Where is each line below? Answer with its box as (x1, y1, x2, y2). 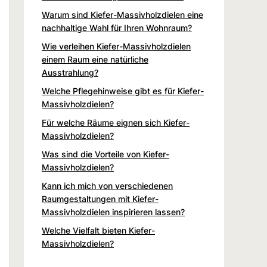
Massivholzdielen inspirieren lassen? (42, 206, 185, 217)
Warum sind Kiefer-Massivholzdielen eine (42, 9, 203, 20)
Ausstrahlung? (42, 67, 98, 77)
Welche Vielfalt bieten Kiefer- (42, 225, 155, 235)
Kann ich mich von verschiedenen (42, 180, 173, 191)
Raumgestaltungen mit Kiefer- (42, 193, 159, 204)
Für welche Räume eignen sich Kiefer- (42, 117, 190, 128)
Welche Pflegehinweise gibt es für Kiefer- (42, 85, 204, 96)
